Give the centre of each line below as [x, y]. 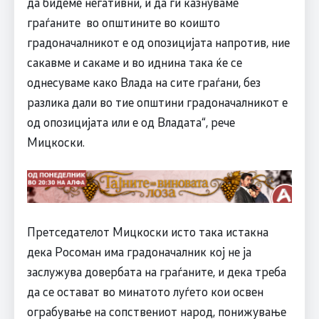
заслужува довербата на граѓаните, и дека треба [156, 272]
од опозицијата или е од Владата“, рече [131, 122]
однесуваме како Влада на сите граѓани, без [143, 82]
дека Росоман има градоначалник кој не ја [139, 252]
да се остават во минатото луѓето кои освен [145, 292]
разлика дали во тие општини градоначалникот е [157, 102]
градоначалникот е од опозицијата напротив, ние [158, 42]
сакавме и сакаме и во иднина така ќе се [134, 62]
